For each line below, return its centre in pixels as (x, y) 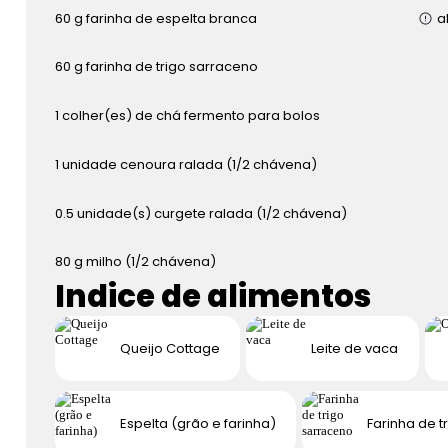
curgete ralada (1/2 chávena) (251, 213)
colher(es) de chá (121, 116)
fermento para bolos (252, 116)
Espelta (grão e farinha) (197, 423)
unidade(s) (113, 213)
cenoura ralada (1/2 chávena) (219, 164)
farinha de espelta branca (172, 18)
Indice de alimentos (212, 297)
